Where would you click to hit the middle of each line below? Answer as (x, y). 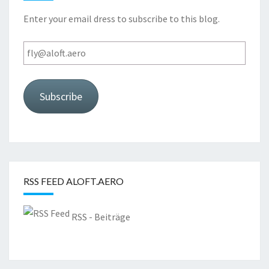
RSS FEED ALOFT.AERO (74, 181)
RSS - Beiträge (101, 217)
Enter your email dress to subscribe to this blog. (122, 18)
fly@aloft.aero (52, 48)
